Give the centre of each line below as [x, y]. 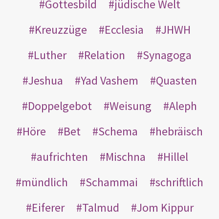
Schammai [112, 182]
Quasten [176, 80]
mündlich [45, 182]
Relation [104, 55]
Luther [50, 55]
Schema [118, 131]
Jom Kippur [165, 207]
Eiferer [48, 207]
